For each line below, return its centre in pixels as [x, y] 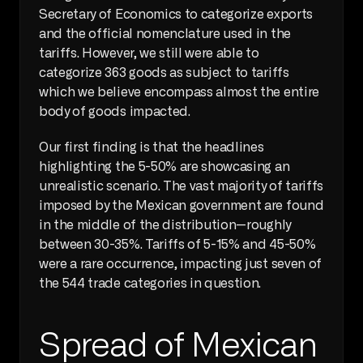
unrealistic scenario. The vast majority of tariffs [181, 186]
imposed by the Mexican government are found [181, 205]
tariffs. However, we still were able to [149, 53]
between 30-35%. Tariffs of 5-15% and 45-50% [177, 244]
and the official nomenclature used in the [165, 34]
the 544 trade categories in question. [150, 283]
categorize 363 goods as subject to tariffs [164, 73]
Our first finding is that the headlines [152, 147]
